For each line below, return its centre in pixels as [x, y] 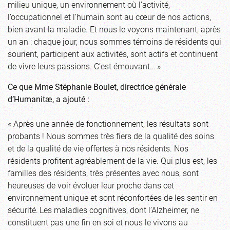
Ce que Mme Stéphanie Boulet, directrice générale [97, 86]
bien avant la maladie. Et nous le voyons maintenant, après [114, 29]
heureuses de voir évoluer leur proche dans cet [91, 185]
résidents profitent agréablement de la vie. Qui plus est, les [112, 160]
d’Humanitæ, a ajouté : [49, 99]
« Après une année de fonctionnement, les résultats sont [108, 123]
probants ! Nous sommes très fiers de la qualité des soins [111, 136]
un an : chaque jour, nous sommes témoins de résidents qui [114, 41]
